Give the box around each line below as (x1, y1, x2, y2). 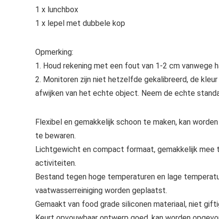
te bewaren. (35, 131, 76, 140)
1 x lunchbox (35, 4, 78, 14)
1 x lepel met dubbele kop (35, 18, 125, 28)
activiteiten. (35, 158, 76, 168)
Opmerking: (35, 47, 73, 57)
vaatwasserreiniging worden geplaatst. (35, 185, 167, 195)
